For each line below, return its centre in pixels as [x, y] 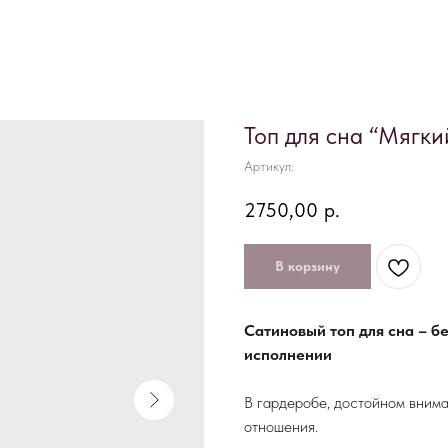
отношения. [281, 427]
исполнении [288, 355]
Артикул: [269, 166]
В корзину [307, 266]
